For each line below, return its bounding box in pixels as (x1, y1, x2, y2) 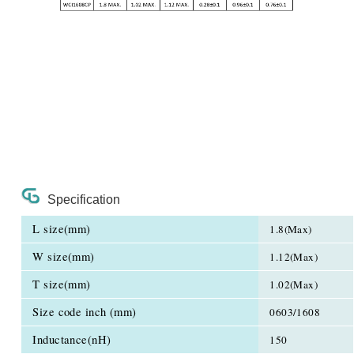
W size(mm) (32, 248, 95, 264)
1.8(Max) (269, 221, 312, 236)
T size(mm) (32, 276, 91, 292)
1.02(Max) (269, 277, 318, 292)
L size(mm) (32, 220, 91, 236)
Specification (47, 192, 120, 206)
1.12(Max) (269, 249, 318, 264)
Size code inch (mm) (32, 303, 137, 319)
